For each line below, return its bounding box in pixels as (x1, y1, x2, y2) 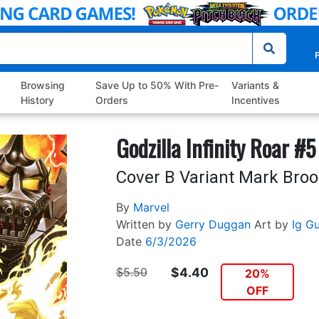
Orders (95, 94, 128, 107)
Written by (115, 217, 172, 232)
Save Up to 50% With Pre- (95, 79, 219, 92)
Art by (253, 217, 288, 232)
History (21, 94, 55, 107)
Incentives (231, 94, 280, 107)
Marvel (132, 200, 169, 215)
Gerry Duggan (174, 217, 251, 232)
